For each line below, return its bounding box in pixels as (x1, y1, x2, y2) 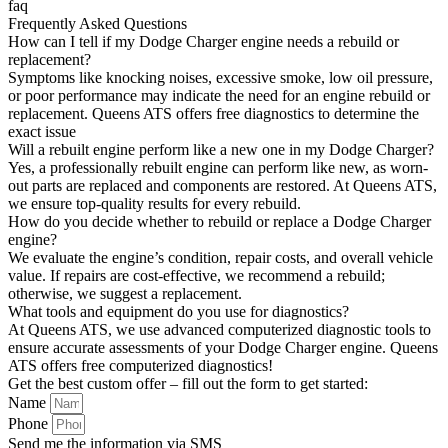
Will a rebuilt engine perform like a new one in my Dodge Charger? (8, 141, 434, 159)
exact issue (8, 123, 76, 141)
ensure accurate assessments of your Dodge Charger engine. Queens (8, 339, 438, 357)
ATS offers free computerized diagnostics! (8, 357, 273, 375)
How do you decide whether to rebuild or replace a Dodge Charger (8, 213, 431, 231)
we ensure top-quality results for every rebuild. (8, 195, 301, 213)
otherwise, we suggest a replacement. (8, 285, 242, 303)
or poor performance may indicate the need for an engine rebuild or (8, 87, 430, 105)
